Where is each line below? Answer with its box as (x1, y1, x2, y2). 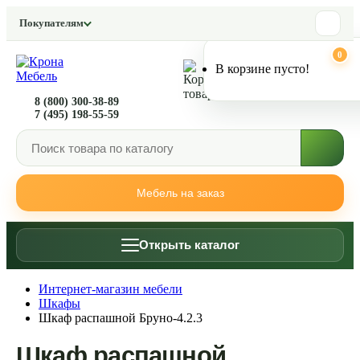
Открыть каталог (138, 238, 239, 252)
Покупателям (19, 17, 84, 29)
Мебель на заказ (136, 186, 224, 199)
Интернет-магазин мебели (39, 282, 182, 296)
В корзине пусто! (215, 62, 309, 76)
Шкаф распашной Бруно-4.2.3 (39, 311, 202, 325)
